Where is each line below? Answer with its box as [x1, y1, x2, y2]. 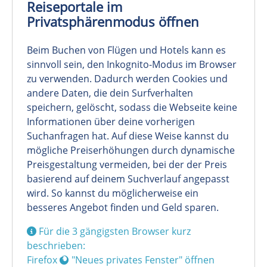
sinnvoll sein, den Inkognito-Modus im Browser [27, 58, 237, 72]
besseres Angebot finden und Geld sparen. [27, 201, 219, 215]
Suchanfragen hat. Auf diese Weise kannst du [27, 129, 229, 143]
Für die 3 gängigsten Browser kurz [39, 225, 191, 238]
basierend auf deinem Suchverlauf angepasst [27, 172, 229, 186]
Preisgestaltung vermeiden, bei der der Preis [27, 158, 227, 172]
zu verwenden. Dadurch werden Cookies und [27, 72, 228, 86]
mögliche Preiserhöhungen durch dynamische [27, 144, 235, 157]
